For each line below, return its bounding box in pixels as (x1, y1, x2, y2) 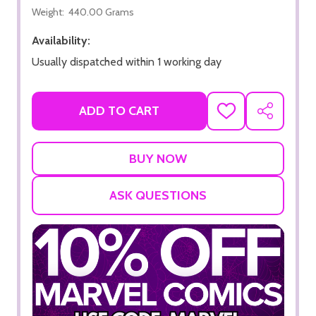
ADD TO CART (79, 103, 159, 119)
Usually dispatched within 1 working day (32, 54, 221, 68)
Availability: (32, 33, 90, 47)
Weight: (32, 5, 64, 18)
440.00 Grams (68, 5, 134, 18)
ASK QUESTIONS (109, 187, 207, 203)
